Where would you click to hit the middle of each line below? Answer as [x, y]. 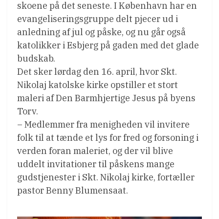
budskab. [36, 59]
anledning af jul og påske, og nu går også [101, 32]
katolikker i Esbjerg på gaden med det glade [108, 45]
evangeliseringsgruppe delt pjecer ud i [98, 19]
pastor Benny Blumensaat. [73, 191]
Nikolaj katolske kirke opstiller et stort [98, 85]
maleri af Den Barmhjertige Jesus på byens [106, 98]
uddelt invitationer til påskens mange [96, 164]
